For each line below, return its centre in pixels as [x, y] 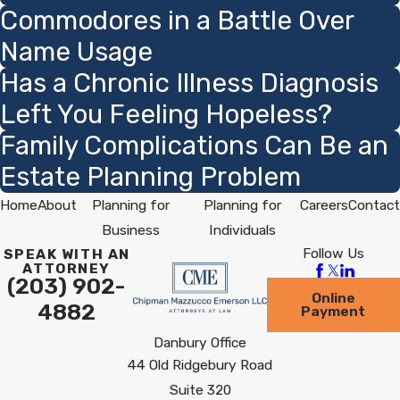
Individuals [243, 230]
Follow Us [333, 254]
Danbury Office [200, 342]
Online [333, 298]
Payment [333, 312]
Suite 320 [200, 389]
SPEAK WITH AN [67, 254]
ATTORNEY [67, 269]
